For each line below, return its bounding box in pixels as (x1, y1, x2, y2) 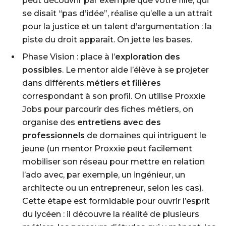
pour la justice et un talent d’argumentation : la (22, 22, 212, 31)
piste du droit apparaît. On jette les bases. (22, 35, 192, 44)
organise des (22, 118, 77, 127)
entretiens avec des (77, 118, 161, 127)
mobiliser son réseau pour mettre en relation (22, 157, 205, 166)
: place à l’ (75, 52, 115, 62)
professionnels (22, 131, 85, 140)
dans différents (22, 78, 86, 88)
